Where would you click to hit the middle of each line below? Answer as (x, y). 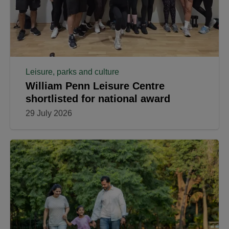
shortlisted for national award (98, 98)
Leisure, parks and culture (72, 72)
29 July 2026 (49, 113)
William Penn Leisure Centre (95, 86)
